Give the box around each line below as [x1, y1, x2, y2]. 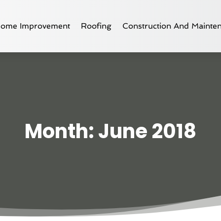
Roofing [81, 21, 112, 31]
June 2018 [98, 117, 196, 146]
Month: [25, 117, 98, 146]
